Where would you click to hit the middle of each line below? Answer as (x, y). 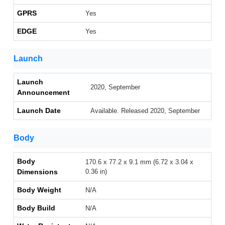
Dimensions (37, 172)
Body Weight (39, 190)
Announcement (43, 93)
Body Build (36, 208)
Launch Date (39, 111)
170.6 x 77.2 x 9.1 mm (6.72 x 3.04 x (139, 162)
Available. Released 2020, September (145, 111)
